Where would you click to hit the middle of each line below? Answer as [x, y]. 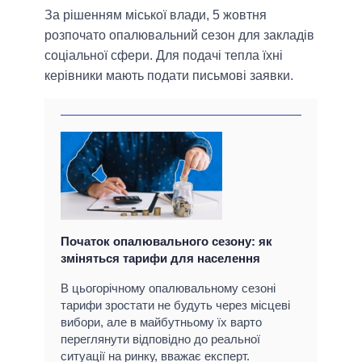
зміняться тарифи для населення [160, 258]
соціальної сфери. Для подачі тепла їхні [164, 56]
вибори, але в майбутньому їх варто [161, 322]
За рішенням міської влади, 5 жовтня [156, 15]
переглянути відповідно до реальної [160, 339]
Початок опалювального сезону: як [166, 241]
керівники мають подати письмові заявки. [169, 76]
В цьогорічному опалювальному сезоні [168, 288]
